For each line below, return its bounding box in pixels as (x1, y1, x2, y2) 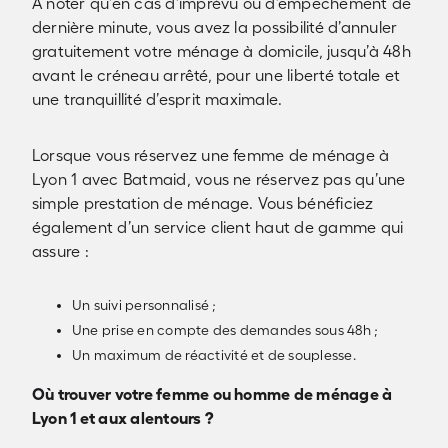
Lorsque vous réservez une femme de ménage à (32, 146, 390, 164)
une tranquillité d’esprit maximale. (32, 90, 283, 108)
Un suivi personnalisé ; (72, 297, 217, 313)
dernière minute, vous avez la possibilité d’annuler (32, 18, 398, 36)
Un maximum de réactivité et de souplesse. (72, 347, 356, 363)
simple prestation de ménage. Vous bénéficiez (32, 194, 374, 212)
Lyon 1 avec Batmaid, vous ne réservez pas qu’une (32, 170, 406, 188)
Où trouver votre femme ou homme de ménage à (32, 385, 393, 403)
